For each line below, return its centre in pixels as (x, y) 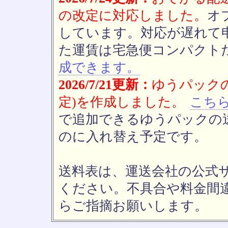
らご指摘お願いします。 (133, 206)
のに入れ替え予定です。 (133, 137)
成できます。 (99, 67)
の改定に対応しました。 (133, 16)
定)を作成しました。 (122, 102)
